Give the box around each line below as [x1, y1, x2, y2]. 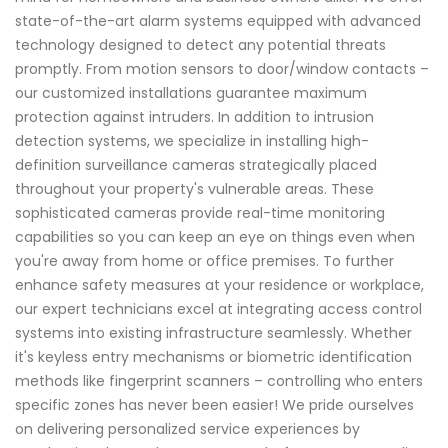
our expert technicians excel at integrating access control [15, 299, 422, 320]
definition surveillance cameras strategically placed [15, 155, 377, 176]
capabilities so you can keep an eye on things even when [15, 227, 415, 248]
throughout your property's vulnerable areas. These [15, 179, 374, 200]
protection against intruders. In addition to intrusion [15, 107, 374, 128]
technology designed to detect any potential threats [15, 35, 386, 56]
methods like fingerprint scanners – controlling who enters [15, 371, 423, 392]
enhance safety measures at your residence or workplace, [15, 275, 424, 296]
